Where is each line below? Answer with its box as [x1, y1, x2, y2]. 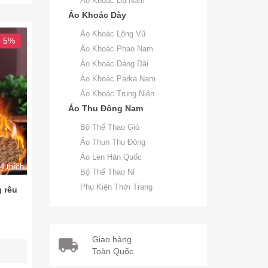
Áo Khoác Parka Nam [80, 74, 156, 83]
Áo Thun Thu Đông [80, 138, 145, 147]
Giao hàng [92, 234, 132, 244]
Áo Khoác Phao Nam [80, 44, 153, 53]
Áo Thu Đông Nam [68, 103, 143, 113]
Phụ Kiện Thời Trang [80, 182, 153, 191]
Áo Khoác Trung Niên [80, 89, 154, 98]
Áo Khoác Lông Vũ [80, 29, 145, 38]
